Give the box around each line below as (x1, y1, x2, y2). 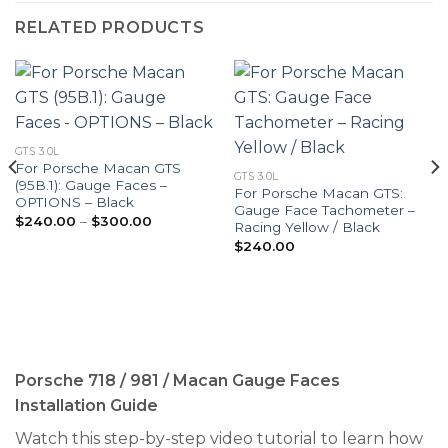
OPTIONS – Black (14, 194, 134, 211)
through (150, 250, 206, 267)
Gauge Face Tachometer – (233, 202, 415, 219)
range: (150, 224, 193, 241)
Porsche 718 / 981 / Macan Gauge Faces (15, 371, 340, 391)
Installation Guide (15, 396, 158, 416)
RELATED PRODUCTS (15, 18, 205, 38)
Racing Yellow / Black (233, 219, 380, 236)
